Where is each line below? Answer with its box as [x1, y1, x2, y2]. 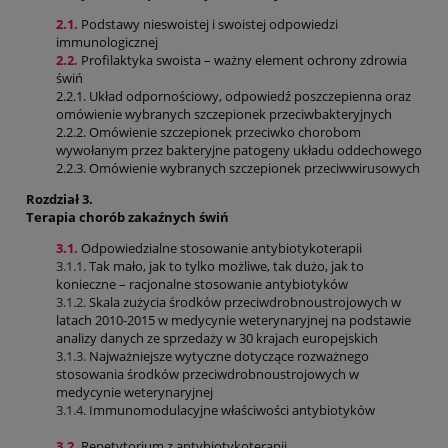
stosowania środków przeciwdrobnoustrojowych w [56, 364, 359, 383]
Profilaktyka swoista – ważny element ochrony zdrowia [78, 50, 407, 69]
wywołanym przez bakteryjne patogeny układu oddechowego [56, 140, 422, 159]
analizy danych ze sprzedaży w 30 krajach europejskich [56, 328, 378, 347]
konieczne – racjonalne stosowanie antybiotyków [56, 274, 348, 293]
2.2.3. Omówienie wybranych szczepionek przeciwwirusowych [56, 158, 420, 177]
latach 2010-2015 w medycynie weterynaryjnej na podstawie [56, 310, 411, 329]
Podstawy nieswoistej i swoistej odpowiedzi [78, 14, 338, 33]
